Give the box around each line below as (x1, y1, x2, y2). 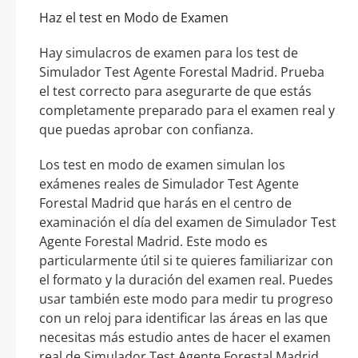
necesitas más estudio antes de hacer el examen (39, 328, 331, 347)
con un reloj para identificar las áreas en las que (39, 309, 328, 328)
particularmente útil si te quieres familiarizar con (39, 252, 333, 270)
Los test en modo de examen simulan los (39, 156, 285, 174)
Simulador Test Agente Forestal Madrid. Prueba (39, 63, 324, 82)
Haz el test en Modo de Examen (39, 9, 229, 27)
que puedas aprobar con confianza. (39, 121, 253, 139)
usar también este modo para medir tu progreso (39, 290, 333, 308)
